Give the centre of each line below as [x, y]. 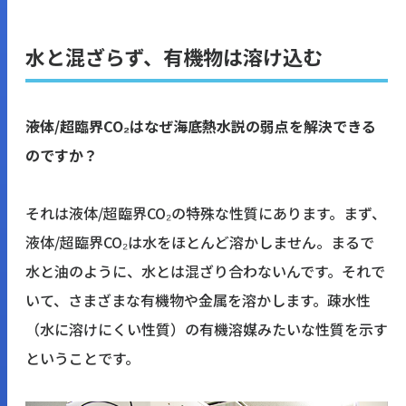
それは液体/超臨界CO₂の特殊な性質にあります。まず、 [206, 213]
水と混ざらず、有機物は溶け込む [174, 57]
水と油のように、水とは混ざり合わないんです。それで [205, 271]
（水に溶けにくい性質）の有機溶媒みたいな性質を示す [207, 329]
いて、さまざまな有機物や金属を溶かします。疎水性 [198, 300]
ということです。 [82, 358]
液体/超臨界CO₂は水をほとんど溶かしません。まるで [200, 242]
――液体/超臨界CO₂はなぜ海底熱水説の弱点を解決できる [201, 126]
